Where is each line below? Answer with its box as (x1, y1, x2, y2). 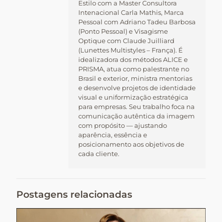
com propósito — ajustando (78, 121, 167, 129)
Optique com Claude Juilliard (78, 36, 174, 45)
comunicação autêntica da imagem (78, 111, 195, 120)
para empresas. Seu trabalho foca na (78, 102, 195, 111)
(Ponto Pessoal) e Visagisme (78, 27, 168, 35)
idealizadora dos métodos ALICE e (78, 55, 188, 63)
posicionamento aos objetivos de (78, 140, 184, 148)
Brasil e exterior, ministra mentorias (78, 74, 192, 82)
